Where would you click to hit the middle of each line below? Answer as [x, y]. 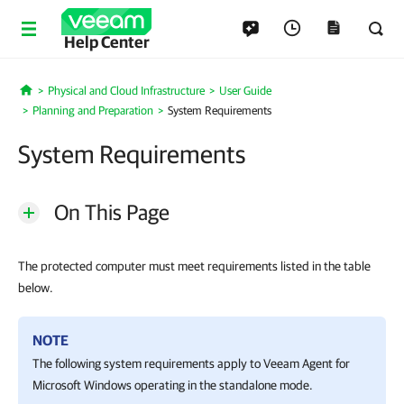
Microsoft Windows [82, 385]
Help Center [106, 42]
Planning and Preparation [93, 110]
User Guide [245, 91]
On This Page [112, 212]
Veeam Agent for [307, 363]
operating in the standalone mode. [222, 385]
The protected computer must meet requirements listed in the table [194, 266]
